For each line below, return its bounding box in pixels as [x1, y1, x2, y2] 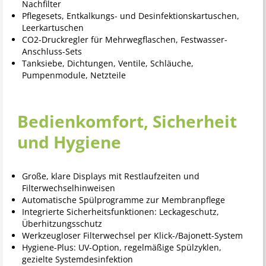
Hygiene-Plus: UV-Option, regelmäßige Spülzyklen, [21, 242, 221, 254]
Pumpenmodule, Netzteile [21, 69, 126, 81]
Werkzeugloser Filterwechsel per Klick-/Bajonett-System [21, 230, 243, 242]
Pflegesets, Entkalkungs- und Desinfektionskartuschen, [21, 10, 239, 22]
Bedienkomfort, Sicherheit [17, 110, 237, 133]
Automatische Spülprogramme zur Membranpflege [21, 194, 225, 206]
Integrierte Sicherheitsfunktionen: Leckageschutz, [21, 206, 219, 218]
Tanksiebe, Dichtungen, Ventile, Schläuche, [21, 58, 194, 69]
